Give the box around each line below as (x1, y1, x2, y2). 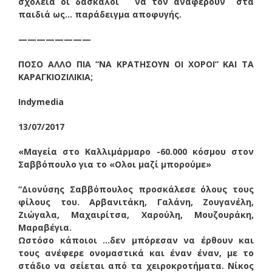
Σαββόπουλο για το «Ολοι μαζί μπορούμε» (18, 158, 214, 170)
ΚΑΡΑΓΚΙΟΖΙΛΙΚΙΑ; (18, 70, 93, 83)
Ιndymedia (18, 95, 64, 107)
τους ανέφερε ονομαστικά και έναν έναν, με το (18, 246, 254, 259)
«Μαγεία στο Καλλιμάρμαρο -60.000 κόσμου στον (18, 145, 254, 157)
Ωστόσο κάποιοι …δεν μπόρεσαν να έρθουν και (18, 234, 254, 246)
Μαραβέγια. (18, 221, 72, 233)
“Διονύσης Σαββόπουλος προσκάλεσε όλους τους (18, 183, 254, 195)
